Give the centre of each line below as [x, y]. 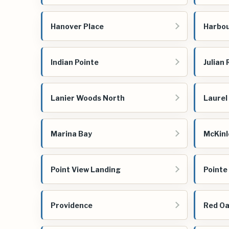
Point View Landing [86, 169]
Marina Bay [71, 133]
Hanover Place [77, 26]
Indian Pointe [75, 62]
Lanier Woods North [88, 98]
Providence [72, 205]
